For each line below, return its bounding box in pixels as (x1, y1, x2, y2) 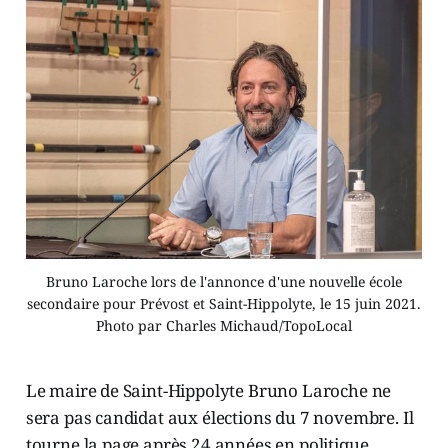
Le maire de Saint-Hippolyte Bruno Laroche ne (25, 379, 392, 403)
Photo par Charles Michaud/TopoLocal (96, 316, 352, 336)
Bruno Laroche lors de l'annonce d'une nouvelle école (46, 272, 402, 292)
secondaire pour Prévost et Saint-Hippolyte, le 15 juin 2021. (27, 294, 421, 314)
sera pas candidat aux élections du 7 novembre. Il (25, 406, 414, 430)
